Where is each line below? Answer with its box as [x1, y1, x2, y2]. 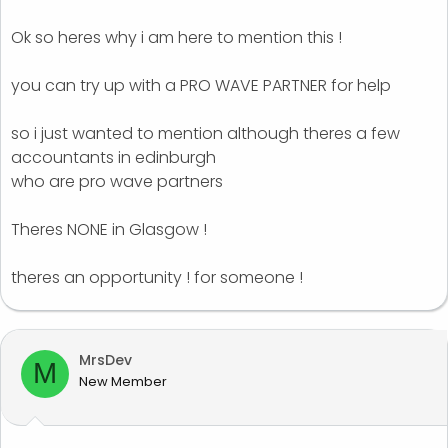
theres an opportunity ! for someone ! [11, 265, 303, 289]
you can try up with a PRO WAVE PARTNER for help [11, 73, 391, 97]
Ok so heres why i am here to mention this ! [11, 25, 342, 49]
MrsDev [79, 349, 132, 370]
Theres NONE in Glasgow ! [11, 217, 207, 241]
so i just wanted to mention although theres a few [11, 121, 400, 145]
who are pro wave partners [11, 169, 223, 193]
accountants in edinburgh [11, 145, 216, 169]
